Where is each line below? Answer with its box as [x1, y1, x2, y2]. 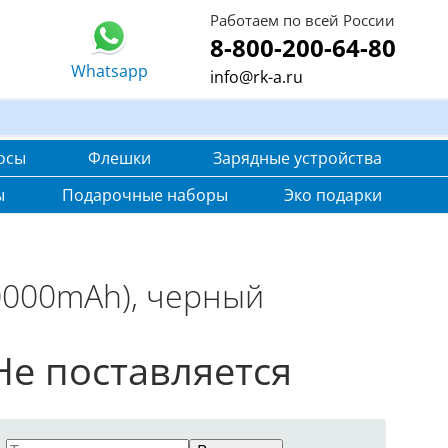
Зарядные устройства [213, 147, 382, 169]
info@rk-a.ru [210, 66, 303, 88]
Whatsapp [70, 60, 148, 82]
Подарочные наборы [61, 184, 228, 206]
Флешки [88, 147, 151, 169]
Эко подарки [284, 184, 382, 206]
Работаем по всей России [210, 10, 395, 30]
